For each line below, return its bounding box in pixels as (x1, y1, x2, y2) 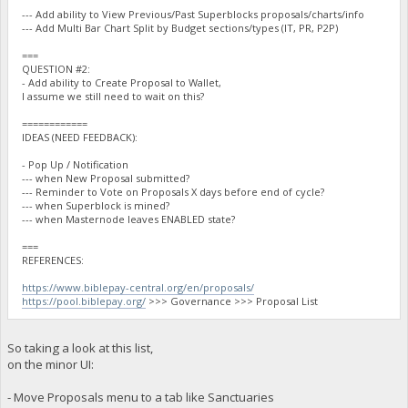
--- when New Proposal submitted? (22, 171, 190, 186)
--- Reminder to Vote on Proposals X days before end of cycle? (22, 185, 325, 199)
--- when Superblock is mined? (22, 199, 170, 213)
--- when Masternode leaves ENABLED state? (22, 212, 236, 227)
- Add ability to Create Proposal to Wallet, (22, 76, 222, 90)
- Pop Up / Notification (22, 158, 129, 172)
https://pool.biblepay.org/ (22, 294, 147, 309)
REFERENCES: (22, 253, 85, 268)
